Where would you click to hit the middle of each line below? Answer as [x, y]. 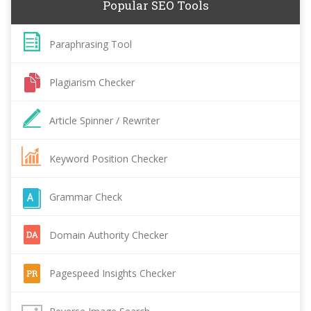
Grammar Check [86, 196]
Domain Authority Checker [109, 235]
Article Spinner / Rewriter [104, 120]
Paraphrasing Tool [91, 44]
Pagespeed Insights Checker [112, 273]
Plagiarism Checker [92, 82]
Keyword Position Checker [108, 158]
